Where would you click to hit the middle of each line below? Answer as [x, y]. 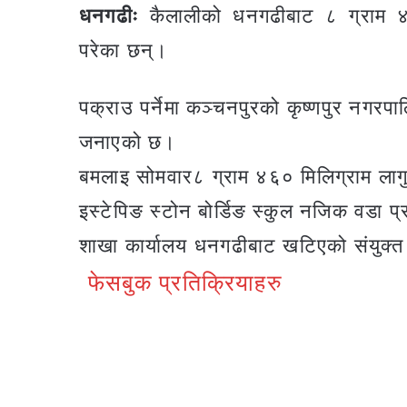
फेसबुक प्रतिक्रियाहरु [185, 283]
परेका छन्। [124, 50]
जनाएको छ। [128, 142]
